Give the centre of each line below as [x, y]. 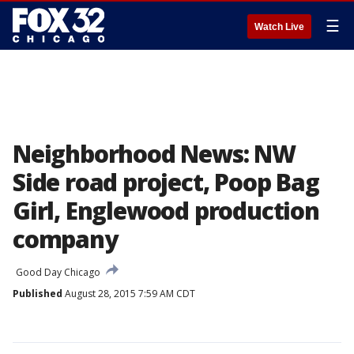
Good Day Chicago [58, 272]
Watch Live [279, 27]
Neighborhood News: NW [154, 154]
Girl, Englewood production [166, 211]
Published [38, 294]
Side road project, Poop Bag [166, 182]
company [65, 239]
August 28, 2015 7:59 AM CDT [129, 294]
